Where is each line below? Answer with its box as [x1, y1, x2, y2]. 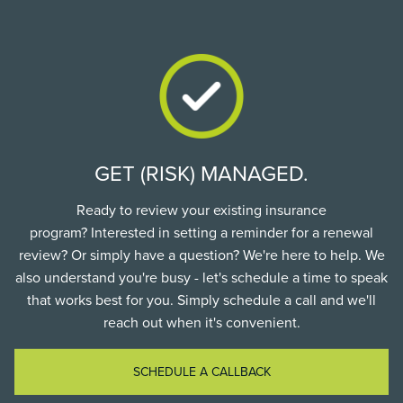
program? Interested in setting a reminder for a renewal [30, 223, 373, 242]
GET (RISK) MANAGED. [94, 160, 309, 187]
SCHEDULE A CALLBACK [132, 363, 271, 380]
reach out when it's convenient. [103, 313, 300, 332]
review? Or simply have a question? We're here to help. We [18, 246, 385, 264]
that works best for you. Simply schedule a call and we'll [27, 291, 376, 309]
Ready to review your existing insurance [76, 201, 327, 219]
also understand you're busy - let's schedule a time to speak [15, 268, 388, 287]
